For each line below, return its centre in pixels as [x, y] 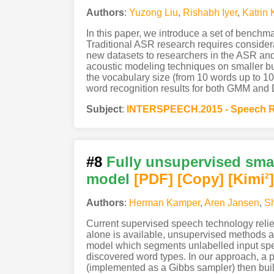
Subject [104, 109]
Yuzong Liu [153, 13]
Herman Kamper [164, 203]
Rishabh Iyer [210, 13]
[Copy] [200, 179]
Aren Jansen [231, 203]
